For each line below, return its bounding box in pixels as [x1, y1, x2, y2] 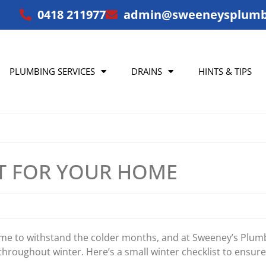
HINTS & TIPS [198, 65, 252, 77]
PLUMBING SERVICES [9, 65, 96, 77]
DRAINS [131, 65, 163, 77]
